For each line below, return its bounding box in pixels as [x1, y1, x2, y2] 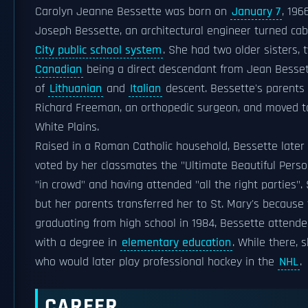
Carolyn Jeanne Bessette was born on [35, 4, 230, 19]
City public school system [35, 43, 162, 58]
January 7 [232, 4, 280, 19]
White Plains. [35, 120, 99, 135]
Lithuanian [49, 81, 102, 96]
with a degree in [35, 235, 120, 250]
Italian [130, 81, 161, 96]
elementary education [122, 235, 231, 250]
